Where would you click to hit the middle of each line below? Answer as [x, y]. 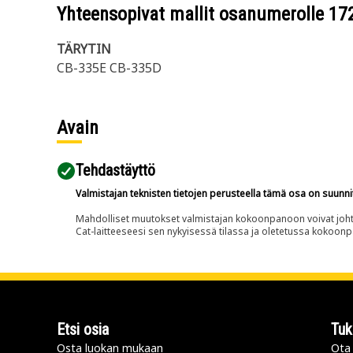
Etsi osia [83, 329]
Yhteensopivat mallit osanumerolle [193, 14]
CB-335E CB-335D [109, 68]
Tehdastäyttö [115, 170]
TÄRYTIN [84, 49]
